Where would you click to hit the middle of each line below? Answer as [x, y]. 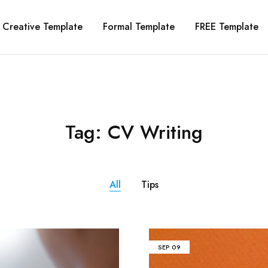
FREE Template [227, 27]
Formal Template [139, 27]
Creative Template [42, 27]
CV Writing [155, 132]
